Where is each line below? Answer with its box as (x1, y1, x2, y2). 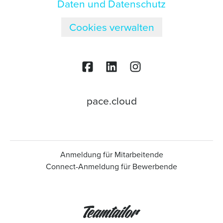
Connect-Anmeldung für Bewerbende (46, 161, 177, 173)
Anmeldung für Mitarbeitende (60, 149, 163, 161)
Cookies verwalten (69, 19, 154, 35)
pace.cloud (86, 93, 137, 109)
